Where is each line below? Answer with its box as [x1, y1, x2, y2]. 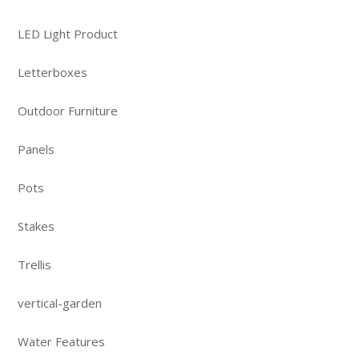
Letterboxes [18, 63, 87, 80]
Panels [18, 140, 54, 157]
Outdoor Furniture [18, 102, 118, 119]
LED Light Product [18, 25, 118, 42]
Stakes [18, 217, 54, 234]
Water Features [18, 333, 105, 349]
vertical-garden [18, 294, 102, 311]
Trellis [18, 256, 51, 272]
